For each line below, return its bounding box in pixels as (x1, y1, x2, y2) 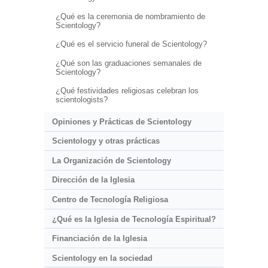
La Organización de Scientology (51, 156, 171, 165)
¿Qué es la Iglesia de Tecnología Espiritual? (51, 214, 216, 224)
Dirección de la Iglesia (51, 175, 135, 185)
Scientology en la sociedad (51, 253, 153, 263)
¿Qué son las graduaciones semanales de (55, 58, 202, 68)
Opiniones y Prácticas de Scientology (51, 117, 191, 126)
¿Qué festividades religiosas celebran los (55, 86, 199, 96)
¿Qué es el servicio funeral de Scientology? (55, 39, 207, 49)
